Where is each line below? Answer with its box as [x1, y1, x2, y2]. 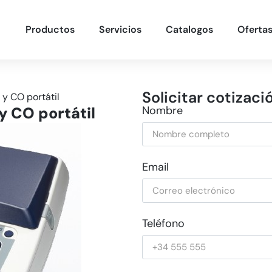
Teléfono [142, 216, 185, 231]
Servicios [99, 23, 141, 36]
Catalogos [166, 23, 213, 36]
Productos [25, 23, 75, 36]
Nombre [142, 103, 183, 118]
